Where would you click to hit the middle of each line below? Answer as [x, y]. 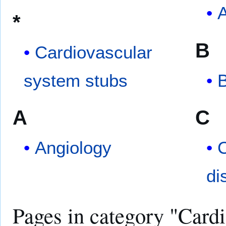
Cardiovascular [94, 52]
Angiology [73, 148]
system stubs [76, 80]
